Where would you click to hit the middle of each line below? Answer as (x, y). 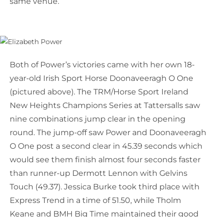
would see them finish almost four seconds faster (105, 160)
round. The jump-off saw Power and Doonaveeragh (108, 133)
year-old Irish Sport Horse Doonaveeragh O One (101, 78)
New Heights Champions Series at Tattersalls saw (105, 106)
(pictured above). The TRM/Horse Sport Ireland (99, 92)
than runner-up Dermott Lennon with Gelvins (99, 173)
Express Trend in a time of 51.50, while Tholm (95, 201)
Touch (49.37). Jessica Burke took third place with (105, 187)
